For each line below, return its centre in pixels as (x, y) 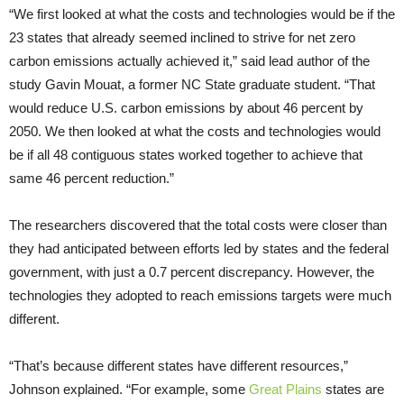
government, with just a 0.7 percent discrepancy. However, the (192, 271)
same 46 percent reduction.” (92, 178)
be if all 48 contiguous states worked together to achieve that (186, 154)
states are (353, 389)
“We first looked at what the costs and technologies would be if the (202, 14)
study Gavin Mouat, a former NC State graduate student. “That (192, 84)
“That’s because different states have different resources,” (179, 365)
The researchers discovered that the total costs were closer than (198, 225)
